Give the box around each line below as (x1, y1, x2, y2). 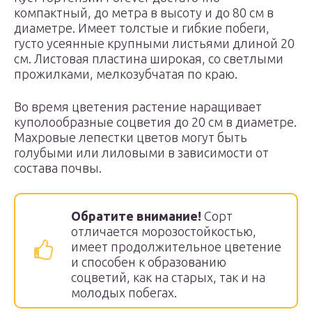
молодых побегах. (71, 286, 177, 299)
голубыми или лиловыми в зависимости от (14, 146, 269, 159)
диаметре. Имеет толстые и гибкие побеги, (14, 21, 270, 35)
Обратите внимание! (71, 209, 201, 223)
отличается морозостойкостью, (71, 224, 256, 238)
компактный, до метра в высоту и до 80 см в (14, 6, 274, 19)
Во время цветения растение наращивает (14, 100, 262, 114)
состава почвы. (14, 161, 102, 175)
